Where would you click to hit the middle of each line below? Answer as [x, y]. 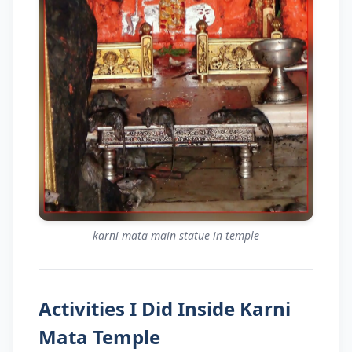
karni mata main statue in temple [176, 235]
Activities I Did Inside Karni [165, 308]
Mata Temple [99, 337]
